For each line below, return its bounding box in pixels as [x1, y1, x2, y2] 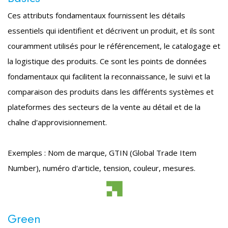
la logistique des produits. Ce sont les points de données [8, 56, 207, 67]
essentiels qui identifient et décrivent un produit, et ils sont [8, 25, 215, 36]
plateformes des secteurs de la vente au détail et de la [8, 102, 201, 112]
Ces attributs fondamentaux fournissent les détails [8, 10, 185, 21]
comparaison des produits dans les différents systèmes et [8, 87, 214, 97]
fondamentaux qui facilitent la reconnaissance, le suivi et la [8, 71, 210, 82]
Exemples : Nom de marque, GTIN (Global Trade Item [8, 148, 196, 158]
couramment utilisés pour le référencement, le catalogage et [8, 41, 220, 51]
